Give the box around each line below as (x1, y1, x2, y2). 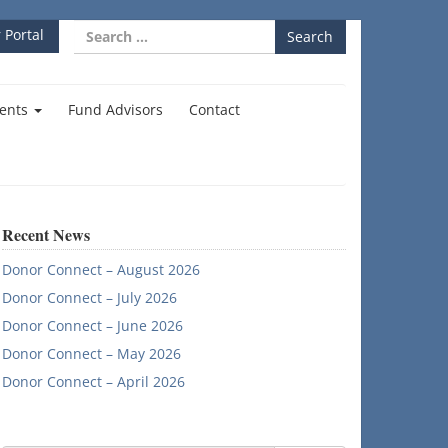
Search (73, 19, 119, 38)
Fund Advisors (67, 100, 163, 119)
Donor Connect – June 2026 (2, 316, 183, 335)
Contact (188, 100, 240, 119)
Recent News (2, 223, 90, 246)
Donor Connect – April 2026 (2, 372, 185, 391)
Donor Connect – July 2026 (2, 288, 177, 307)
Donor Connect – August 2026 (2, 260, 200, 279)
